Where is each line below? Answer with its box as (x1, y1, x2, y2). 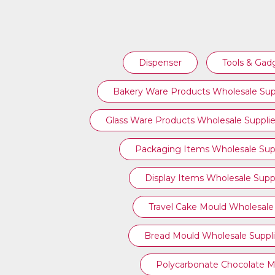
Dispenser (139, 57, 182, 68)
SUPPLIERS (140, 64, 194, 76)
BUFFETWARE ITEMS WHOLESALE (84, 52, 250, 63)
